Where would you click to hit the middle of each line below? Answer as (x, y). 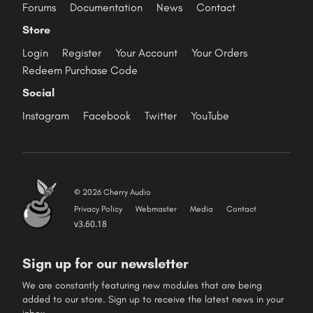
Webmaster (156, 209)
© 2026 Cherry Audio (112, 192)
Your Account (146, 53)
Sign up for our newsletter (105, 263)
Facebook (107, 116)
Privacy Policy (98, 209)
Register (82, 53)
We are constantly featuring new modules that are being (142, 285)
